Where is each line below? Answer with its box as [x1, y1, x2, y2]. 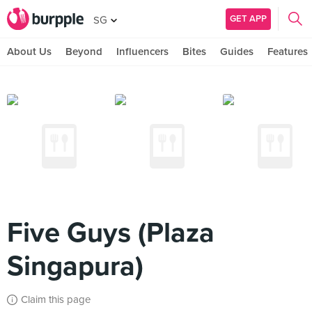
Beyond [65, 45, 102, 58]
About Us [7, 45, 52, 58]
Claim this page [21, 293, 91, 306]
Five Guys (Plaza [7, 216, 214, 249]
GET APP [230, 13, 267, 24]
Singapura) [7, 249, 143, 283]
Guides [220, 45, 253, 58]
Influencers [116, 45, 169, 58]
